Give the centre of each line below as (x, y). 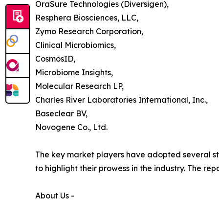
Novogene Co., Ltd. (71, 127)
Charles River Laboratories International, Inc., (121, 99)
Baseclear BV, (61, 113)
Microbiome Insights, (74, 72)
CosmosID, (55, 58)
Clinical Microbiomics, (76, 45)
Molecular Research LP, (79, 86)
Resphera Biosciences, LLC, (87, 17)
